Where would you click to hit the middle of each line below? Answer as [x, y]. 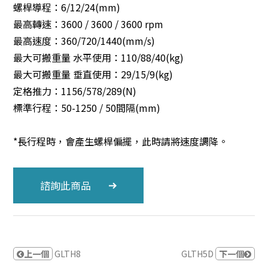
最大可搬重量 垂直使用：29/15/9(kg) [93, 74]
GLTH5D [198, 254]
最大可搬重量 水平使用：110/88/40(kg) [99, 58]
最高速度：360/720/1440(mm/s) [84, 41]
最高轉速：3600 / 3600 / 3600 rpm [89, 24]
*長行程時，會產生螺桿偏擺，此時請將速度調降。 [121, 141]
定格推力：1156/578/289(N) [75, 91]
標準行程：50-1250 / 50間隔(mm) [87, 108]
